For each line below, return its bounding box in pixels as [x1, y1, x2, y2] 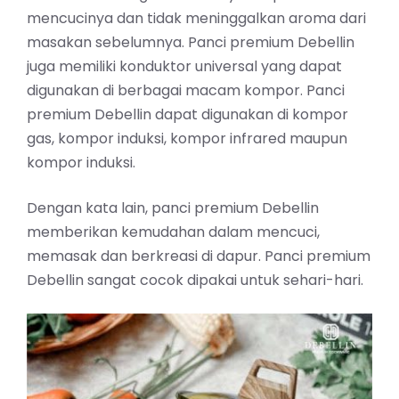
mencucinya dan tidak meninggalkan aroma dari [27, 8, 366, 29]
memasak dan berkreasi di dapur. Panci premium [27, 246, 370, 267]
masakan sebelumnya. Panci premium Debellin [27, 32, 354, 53]
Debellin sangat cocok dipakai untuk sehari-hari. [27, 270, 363, 291]
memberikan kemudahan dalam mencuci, [27, 222, 320, 243]
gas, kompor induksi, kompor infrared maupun [27, 128, 347, 150]
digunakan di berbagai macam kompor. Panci [27, 80, 345, 102]
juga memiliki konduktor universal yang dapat [27, 56, 342, 77]
